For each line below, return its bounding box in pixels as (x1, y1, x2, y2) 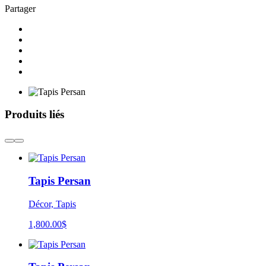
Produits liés (5, 108, 64, 121)
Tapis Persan (28, 174, 91, 187)
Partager (5, 3, 36, 14)
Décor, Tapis (28, 198, 76, 209)
